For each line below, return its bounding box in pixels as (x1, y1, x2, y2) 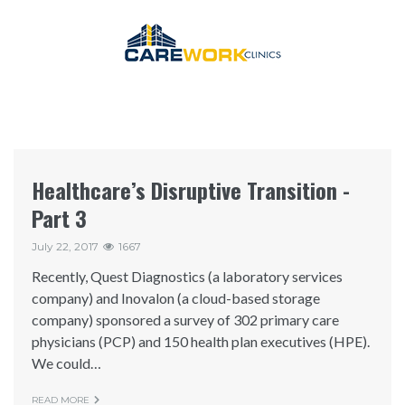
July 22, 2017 (32, 240, 99, 253)
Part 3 (32, 202, 87, 234)
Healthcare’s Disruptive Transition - (32, 174, 350, 206)
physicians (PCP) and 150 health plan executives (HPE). (32, 333, 370, 351)
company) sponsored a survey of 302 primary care (32, 311, 339, 329)
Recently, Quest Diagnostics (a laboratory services (32, 268, 343, 286)
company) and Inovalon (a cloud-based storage (32, 289, 320, 307)
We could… (32, 354, 101, 372)
